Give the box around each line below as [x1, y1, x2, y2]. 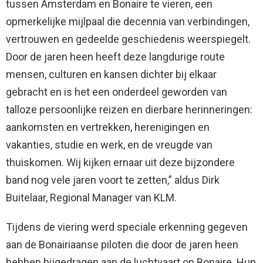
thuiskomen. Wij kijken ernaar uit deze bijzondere [6, 156, 235, 169]
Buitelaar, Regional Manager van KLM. [6, 191, 177, 204]
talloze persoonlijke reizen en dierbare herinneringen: [6, 103, 252, 116]
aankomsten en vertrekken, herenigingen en [6, 121, 210, 134]
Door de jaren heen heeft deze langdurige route [6, 50, 225, 63]
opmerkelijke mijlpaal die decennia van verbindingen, [6, 15, 249, 28]
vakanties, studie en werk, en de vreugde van [6, 139, 213, 151]
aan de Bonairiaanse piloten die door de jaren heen [6, 238, 238, 251]
